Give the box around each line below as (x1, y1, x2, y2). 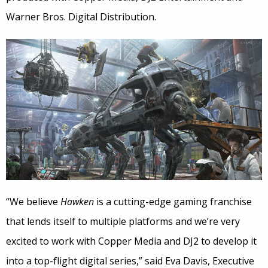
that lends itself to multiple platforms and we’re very (6, 215, 240, 229)
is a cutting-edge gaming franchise (94, 195, 252, 209)
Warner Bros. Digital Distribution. (6, 10, 156, 24)
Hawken (60, 195, 94, 209)
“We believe (6, 195, 60, 209)
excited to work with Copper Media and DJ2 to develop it (6, 234, 257, 248)
